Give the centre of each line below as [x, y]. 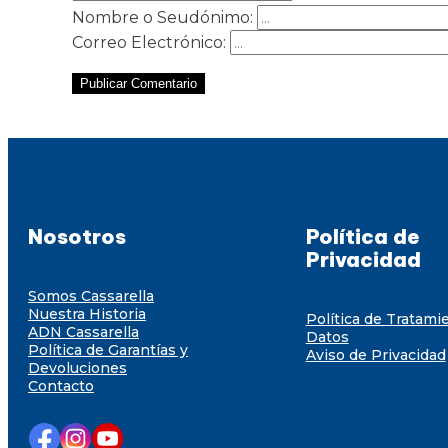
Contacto [61, 385]
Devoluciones [77, 367]
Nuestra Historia [87, 313]
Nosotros [77, 237]
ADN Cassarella [83, 331]
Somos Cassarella [91, 295]
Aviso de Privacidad [375, 354]
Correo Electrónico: [149, 43]
